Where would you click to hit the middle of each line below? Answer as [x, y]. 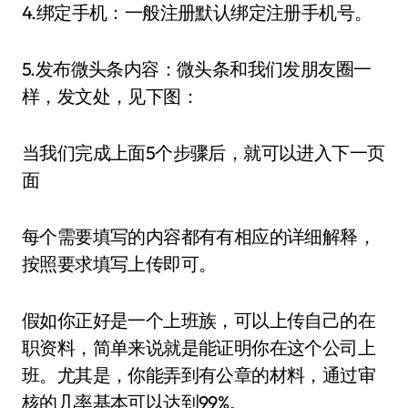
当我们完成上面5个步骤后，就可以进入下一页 [204, 153]
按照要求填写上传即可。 [119, 264]
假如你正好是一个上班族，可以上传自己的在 [199, 320]
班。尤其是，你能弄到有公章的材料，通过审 [199, 375]
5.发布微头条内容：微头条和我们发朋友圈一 [197, 69]
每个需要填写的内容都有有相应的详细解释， [199, 236]
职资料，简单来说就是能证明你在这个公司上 [199, 347]
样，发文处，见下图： [110, 96]
